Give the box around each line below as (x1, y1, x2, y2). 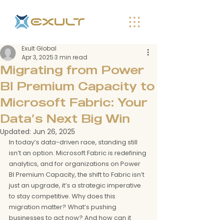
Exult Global (22, 44, 56, 53)
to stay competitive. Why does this (9, 192, 117, 201)
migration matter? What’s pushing (9, 202, 118, 212)
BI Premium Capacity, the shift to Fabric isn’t (9, 170, 146, 179)
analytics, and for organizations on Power (9, 159, 142, 168)
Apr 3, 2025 (22, 53, 54, 61)
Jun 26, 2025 (33, 127, 75, 137)
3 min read (55, 53, 87, 61)
